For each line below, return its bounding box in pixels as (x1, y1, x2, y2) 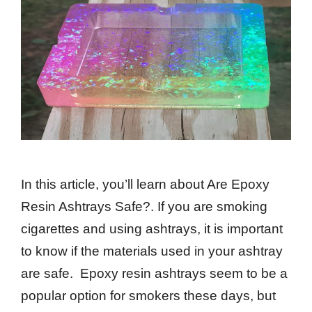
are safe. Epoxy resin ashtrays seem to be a (21, 266, 288, 281)
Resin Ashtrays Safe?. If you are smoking (21, 199, 267, 214)
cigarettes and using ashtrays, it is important (21, 221, 283, 237)
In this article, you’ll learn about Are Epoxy (21, 177, 270, 192)
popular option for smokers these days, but (21, 288, 276, 304)
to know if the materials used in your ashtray (21, 244, 283, 259)
